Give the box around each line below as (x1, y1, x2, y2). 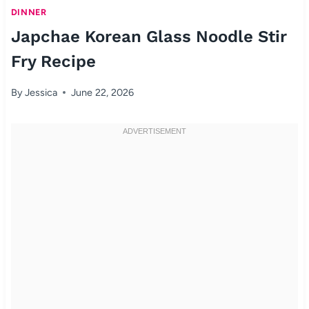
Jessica (25, 86, 58, 99)
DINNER (10, 6, 47, 17)
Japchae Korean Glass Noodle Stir (10, 27, 287, 47)
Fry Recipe (10, 52, 96, 72)
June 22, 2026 (71, 86, 134, 99)
